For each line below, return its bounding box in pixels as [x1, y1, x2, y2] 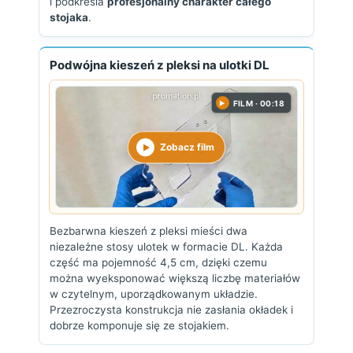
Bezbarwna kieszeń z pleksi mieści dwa [50, 225, 247, 237]
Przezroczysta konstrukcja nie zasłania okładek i [50, 303, 293, 316]
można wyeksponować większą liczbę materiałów [50, 272, 300, 284]
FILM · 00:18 [232, 98, 284, 108]
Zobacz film [160, 140, 214, 153]
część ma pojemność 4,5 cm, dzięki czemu [50, 256, 267, 269]
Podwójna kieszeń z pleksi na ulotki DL [50, 58, 269, 72]
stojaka [50, 11, 88, 24]
